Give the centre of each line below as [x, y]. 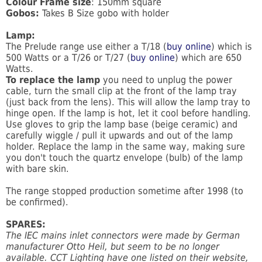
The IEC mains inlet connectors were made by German [123, 236]
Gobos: [24, 13]
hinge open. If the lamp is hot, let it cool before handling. [128, 113]
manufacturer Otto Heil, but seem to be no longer [113, 247]
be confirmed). [37, 202]
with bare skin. [37, 169]
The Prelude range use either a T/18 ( [86, 47]
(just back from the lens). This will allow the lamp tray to [128, 102]
